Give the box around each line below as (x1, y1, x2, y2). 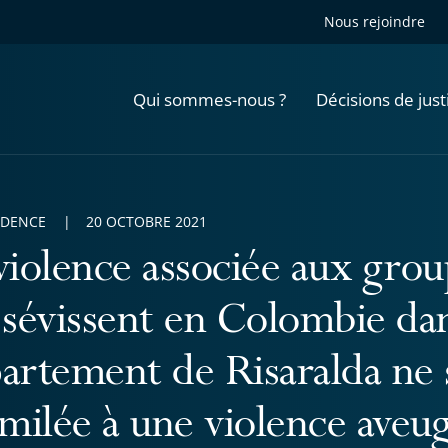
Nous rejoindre (324, 12, 425, 31)
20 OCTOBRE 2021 (86, 212, 207, 231)
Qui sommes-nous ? (133, 87, 286, 111)
